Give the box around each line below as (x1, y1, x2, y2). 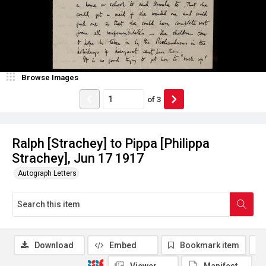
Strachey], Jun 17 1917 (12, 151, 144, 166)
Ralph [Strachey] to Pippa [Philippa (12, 136, 210, 151)
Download (34, 240, 74, 250)
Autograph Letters (18, 169, 77, 178)
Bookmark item (180, 240, 239, 250)
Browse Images (21, 73, 78, 82)
